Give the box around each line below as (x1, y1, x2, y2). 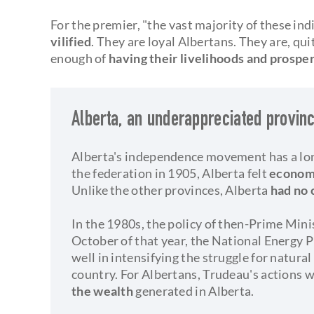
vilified (50, 33, 92, 49)
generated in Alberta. (133, 282, 254, 299)
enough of (50, 50, 109, 66)
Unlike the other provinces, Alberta (71, 182, 271, 198)
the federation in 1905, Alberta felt (71, 165, 270, 181)
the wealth (71, 282, 134, 299)
